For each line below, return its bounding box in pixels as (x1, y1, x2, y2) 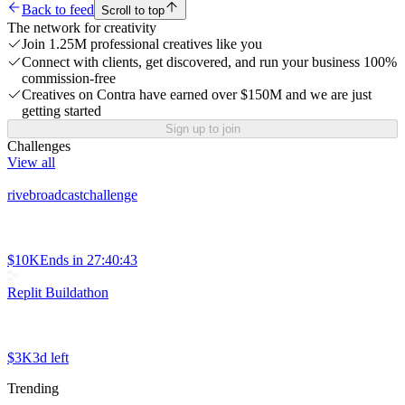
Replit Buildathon (7, 285, 108, 301)
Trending (7, 381, 59, 397)
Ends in (40, 252, 83, 268)
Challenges (7, 138, 71, 155)
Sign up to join (165, 122, 240, 137)
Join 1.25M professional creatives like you (22, 36, 262, 52)
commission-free (22, 71, 116, 87)
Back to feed (22, 2, 94, 18)
